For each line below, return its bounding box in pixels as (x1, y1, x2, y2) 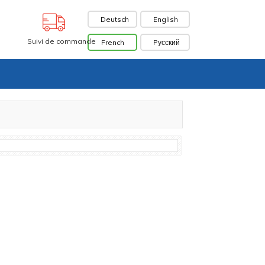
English (153, 15, 178, 24)
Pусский (153, 38, 180, 47)
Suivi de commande (27, 37, 96, 46)
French (101, 38, 124, 47)
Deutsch (101, 15, 129, 24)
